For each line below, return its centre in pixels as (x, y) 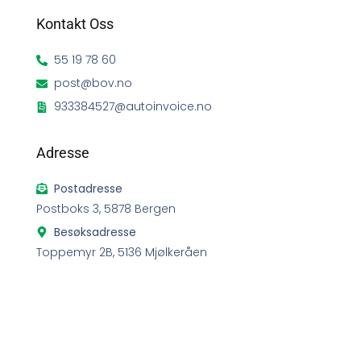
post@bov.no (93, 83)
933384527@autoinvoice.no (133, 107)
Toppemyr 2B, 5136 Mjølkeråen (121, 252)
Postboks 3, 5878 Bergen (106, 208)
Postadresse (89, 188)
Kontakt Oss (75, 24)
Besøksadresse (95, 232)
